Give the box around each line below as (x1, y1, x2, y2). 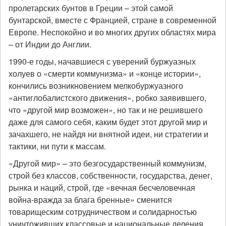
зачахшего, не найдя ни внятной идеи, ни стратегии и (9, 128, 208, 140)
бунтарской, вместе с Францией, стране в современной (9, 14, 216, 26)
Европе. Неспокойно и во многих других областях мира (9, 26, 216, 38)
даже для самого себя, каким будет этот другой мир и (9, 116, 207, 128)
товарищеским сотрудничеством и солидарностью (9, 206, 197, 217)
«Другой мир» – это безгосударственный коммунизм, (9, 157, 206, 169)
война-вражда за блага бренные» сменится (9, 194, 172, 205)
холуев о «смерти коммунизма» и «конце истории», (9, 68, 201, 79)
